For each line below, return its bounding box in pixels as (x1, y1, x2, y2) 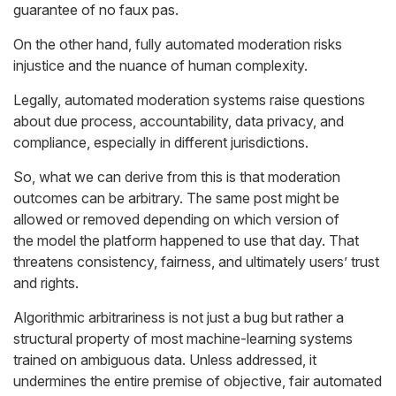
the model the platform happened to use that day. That (13, 232, 359, 249)
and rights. (13, 274, 79, 292)
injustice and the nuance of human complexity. (13, 57, 311, 74)
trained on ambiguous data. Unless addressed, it (13, 351, 316, 369)
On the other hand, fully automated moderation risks (13, 35, 342, 53)
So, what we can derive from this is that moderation (13, 168, 340, 186)
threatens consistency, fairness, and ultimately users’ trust (13, 253, 379, 270)
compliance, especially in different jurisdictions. (13, 133, 312, 151)
